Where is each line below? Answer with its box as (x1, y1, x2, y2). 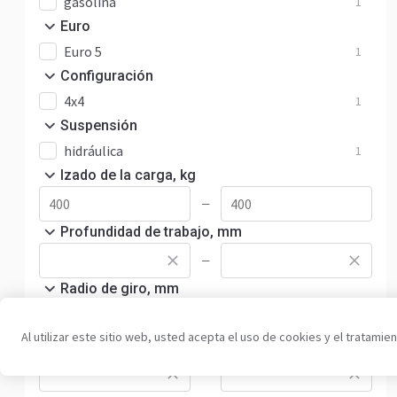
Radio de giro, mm (60, 280, 179, 297)
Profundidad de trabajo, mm (60, 223, 242, 240)
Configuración (60, 67, 153, 84)
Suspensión (60, 117, 137, 134)
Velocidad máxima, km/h (60, 337, 220, 354)
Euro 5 (64, 43, 102, 60)
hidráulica (64, 142, 123, 160)
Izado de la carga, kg (60, 167, 196, 183)
